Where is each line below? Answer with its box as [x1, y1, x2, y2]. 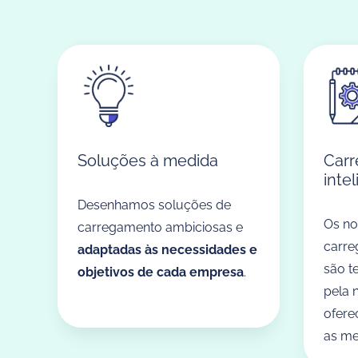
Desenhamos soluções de [78, 197, 231, 213]
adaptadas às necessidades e [78, 241, 257, 257]
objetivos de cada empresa [78, 264, 244, 280]
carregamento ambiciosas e [78, 219, 243, 235]
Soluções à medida [78, 150, 218, 170]
